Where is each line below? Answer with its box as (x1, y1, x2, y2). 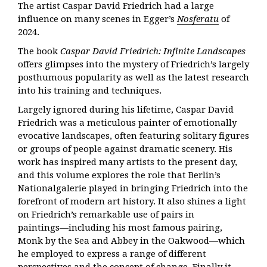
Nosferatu (177, 14, 219, 24)
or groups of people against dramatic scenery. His (18, 144, 232, 154)
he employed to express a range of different (18, 249, 206, 259)
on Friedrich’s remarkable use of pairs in (18, 209, 194, 220)
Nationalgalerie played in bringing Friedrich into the (18, 183, 248, 194)
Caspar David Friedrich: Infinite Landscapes (60, 46, 246, 57)
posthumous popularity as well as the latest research (18, 72, 249, 83)
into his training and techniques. (18, 85, 162, 96)
